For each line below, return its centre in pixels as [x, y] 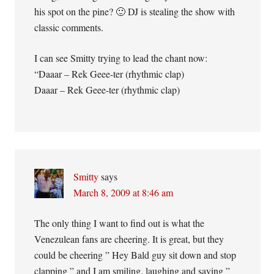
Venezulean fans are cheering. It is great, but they [129, 239]
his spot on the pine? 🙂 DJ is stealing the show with [135, 11]
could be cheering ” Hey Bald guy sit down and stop [135, 255]
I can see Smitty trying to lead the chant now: [121, 58]
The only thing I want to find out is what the [120, 223]
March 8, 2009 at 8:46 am [124, 192]
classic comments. [69, 27]
